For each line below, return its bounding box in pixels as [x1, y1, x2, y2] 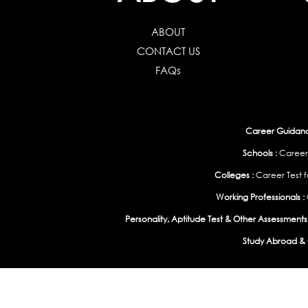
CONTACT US [136, 44, 200, 58]
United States [214, 293, 263, 304]
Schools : [243, 147, 277, 159]
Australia [272, 293, 303, 304]
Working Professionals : [215, 191, 305, 203]
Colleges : [214, 169, 254, 181]
